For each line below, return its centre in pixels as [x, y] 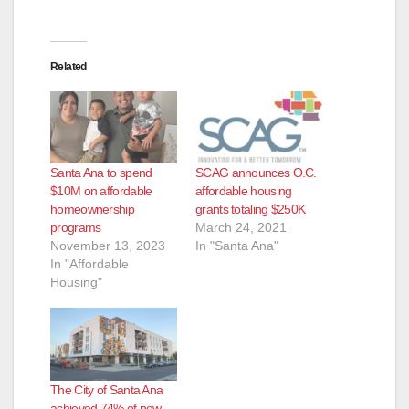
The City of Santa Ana [107, 389]
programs [76, 228]
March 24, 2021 [241, 228]
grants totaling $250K [251, 210]
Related [68, 66]
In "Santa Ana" [237, 246]
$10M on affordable [101, 191]
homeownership [92, 210]
